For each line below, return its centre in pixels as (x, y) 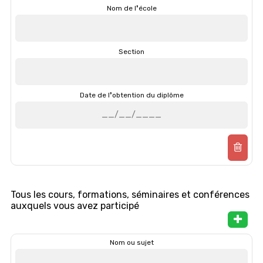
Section (131, 51)
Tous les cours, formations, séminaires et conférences (130, 194)
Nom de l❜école (131, 8)
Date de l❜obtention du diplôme (131, 95)
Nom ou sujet (131, 242)
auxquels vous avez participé (75, 205)
